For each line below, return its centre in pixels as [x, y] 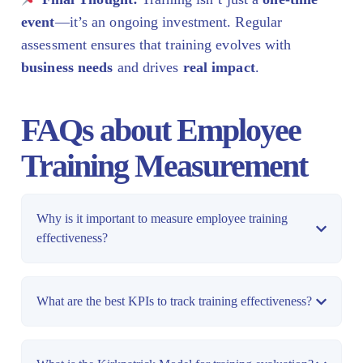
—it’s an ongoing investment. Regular [169, 22]
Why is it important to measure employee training [162, 219]
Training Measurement [164, 166]
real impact [219, 68]
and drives [148, 68]
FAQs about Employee [161, 130]
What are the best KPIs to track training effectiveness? [174, 301]
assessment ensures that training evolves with [156, 45]
